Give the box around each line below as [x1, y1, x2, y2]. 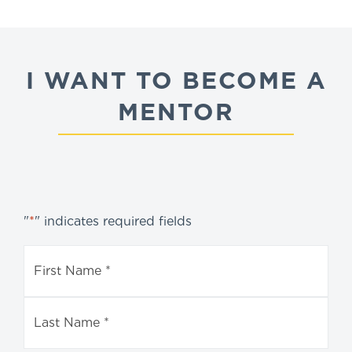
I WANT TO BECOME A [25, 65, 327, 94]
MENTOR [118, 97, 234, 126]
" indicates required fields [35, 213, 192, 229]
